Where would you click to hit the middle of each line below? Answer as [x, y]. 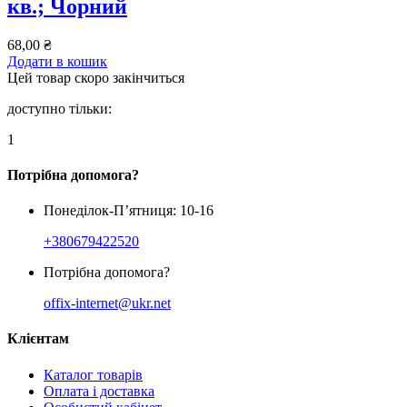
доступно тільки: [60, 108]
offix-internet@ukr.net [107, 303]
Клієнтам [38, 339]
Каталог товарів [93, 374]
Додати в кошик [57, 61]
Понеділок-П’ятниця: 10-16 [129, 211]
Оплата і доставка [99, 391]
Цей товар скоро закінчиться [96, 77]
